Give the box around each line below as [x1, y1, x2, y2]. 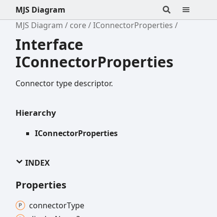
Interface [15, 34, 83, 54]
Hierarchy [15, 107, 56, 118]
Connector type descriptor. [15, 77, 113, 89]
